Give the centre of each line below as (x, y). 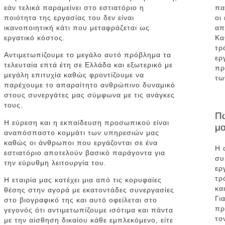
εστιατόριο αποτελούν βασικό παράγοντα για (84, 152)
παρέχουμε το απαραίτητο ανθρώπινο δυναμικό (89, 85)
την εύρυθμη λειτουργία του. (55, 162)
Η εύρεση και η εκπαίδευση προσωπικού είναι (86, 122)
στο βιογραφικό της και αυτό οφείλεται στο (80, 200)
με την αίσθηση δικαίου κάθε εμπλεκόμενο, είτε (88, 220)
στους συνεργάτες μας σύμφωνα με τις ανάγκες (89, 95)
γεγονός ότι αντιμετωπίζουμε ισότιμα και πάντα (88, 210)
